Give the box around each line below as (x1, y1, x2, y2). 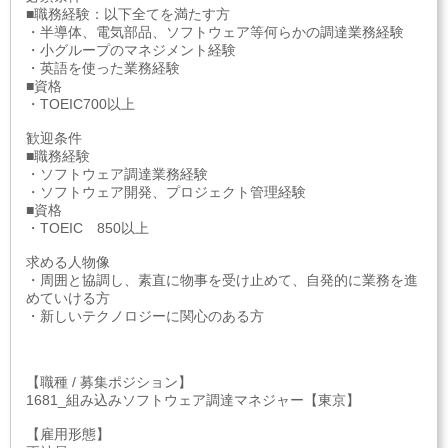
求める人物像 (26, 254, 110, 270)
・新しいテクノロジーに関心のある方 (26, 308, 264, 324)
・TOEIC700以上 (26, 96, 135, 112)
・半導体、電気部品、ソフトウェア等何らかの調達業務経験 (26, 24, 404, 40)
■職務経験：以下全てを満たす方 (26, 6, 230, 22)
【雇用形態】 (26, 426, 110, 442)
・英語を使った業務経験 (26, 60, 180, 76)
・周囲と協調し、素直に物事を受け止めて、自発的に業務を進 (26, 272, 418, 288)
